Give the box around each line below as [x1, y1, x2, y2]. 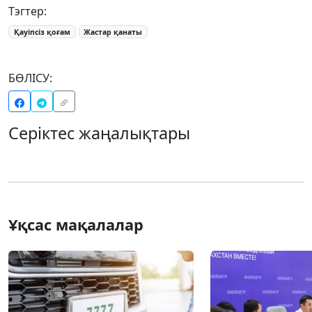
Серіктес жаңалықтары [8, 122, 190, 145]
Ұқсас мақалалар [8, 214, 143, 235]
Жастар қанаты [84, 26, 143, 37]
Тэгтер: [8, 3, 47, 19]
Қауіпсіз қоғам [13, 26, 70, 37]
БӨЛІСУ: [8, 70, 52, 86]
